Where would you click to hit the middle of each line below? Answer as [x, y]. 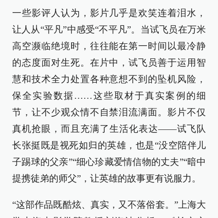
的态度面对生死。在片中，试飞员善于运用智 [109, 62]
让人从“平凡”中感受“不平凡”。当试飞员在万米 [109, 29]
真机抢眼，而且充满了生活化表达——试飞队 [109, 128]
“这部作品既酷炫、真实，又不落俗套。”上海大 [109, 204]
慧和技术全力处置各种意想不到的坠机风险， [109, 79]
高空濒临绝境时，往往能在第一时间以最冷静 [109, 46]
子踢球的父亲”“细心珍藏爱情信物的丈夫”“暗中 [109, 162]
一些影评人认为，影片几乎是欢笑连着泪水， [109, 13]
